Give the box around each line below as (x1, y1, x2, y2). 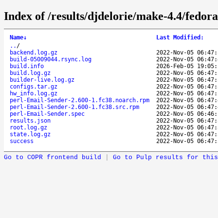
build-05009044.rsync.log (10, 55, 91, 63)
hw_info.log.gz (10, 90, 57, 97)
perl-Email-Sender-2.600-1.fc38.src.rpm (10, 103, 139, 110)
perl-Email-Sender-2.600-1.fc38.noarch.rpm (10, 96, 149, 104)
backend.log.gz (10, 49, 57, 56)
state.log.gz (10, 130, 51, 138)
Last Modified (156, 34, 200, 41)
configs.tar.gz (10, 83, 57, 90)
